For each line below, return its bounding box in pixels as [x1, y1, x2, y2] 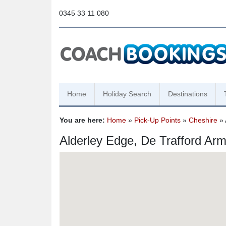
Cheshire [189, 116, 217, 124]
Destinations [168, 90, 207, 98]
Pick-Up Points [134, 116, 181, 124]
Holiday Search [103, 90, 151, 98]
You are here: [60, 116, 105, 124]
